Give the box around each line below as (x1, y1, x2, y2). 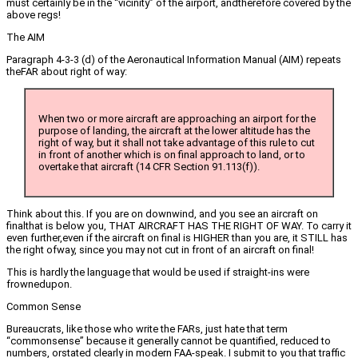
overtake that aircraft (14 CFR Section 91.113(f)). (38, 161, 260, 173)
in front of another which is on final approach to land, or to (38, 149, 305, 161)
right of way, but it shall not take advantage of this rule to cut (38, 137, 315, 149)
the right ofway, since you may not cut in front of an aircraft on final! (6, 244, 314, 257)
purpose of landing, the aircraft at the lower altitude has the (38, 125, 310, 137)
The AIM (6, 31, 45, 44)
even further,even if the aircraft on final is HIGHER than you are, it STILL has (6, 232, 348, 245)
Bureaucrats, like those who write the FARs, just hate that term (6, 323, 288, 336)
